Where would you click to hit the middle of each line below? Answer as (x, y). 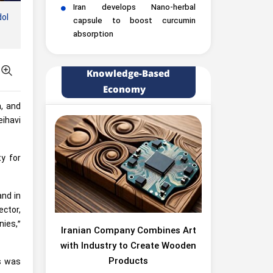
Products (128, 262)
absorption (93, 35)
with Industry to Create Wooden (128, 247)
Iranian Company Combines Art (128, 232)
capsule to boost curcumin (134, 22)
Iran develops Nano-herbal (134, 8)
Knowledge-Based (128, 74)
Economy (124, 90)
